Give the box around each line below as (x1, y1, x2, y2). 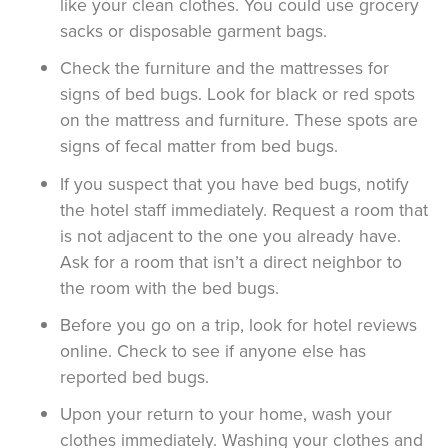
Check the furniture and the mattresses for (60, 55, 389, 81)
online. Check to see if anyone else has (60, 337, 366, 363)
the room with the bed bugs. (60, 274, 279, 300)
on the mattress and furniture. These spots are (60, 107, 418, 133)
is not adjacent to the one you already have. (60, 222, 401, 248)
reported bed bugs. (60, 363, 209, 389)
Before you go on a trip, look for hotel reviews (60, 311, 417, 337)
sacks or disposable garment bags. (60, 18, 327, 44)
